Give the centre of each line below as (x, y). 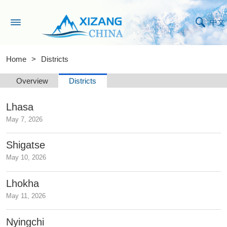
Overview (32, 81)
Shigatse (26, 145)
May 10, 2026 (26, 158)
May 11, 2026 (26, 196)
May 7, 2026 (25, 119)
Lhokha (23, 184)
